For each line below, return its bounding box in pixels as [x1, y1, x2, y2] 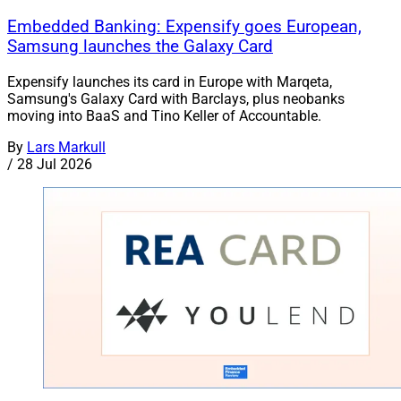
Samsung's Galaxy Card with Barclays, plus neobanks [7, 90, 345, 107]
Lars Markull [27, 138, 106, 156]
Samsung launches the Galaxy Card [7, 36, 273, 56]
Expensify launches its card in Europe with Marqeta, [7, 73, 332, 90]
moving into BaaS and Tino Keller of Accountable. [7, 107, 321, 124]
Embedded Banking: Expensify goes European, [7, 16, 362, 37]
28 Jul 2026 [17, 155, 92, 173]
